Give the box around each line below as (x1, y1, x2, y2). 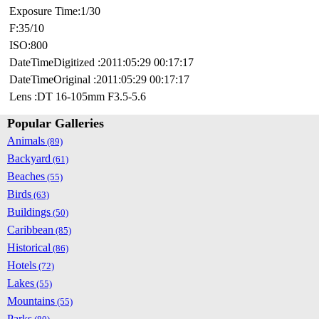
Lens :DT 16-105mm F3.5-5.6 (9, 90, 146, 103)
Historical (7, 241, 51, 254)
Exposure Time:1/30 (9, 5, 100, 18)
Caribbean (7, 224, 53, 236)
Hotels (7, 259, 36, 272)
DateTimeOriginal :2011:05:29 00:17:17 (9, 73, 189, 86)
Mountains (7, 295, 55, 308)
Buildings (7, 206, 51, 219)
